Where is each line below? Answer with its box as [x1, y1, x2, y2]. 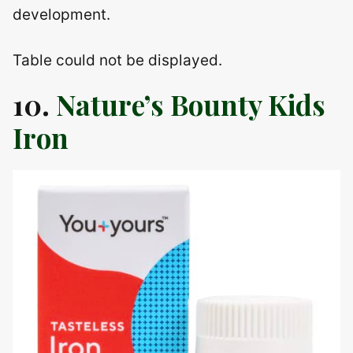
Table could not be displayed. [13, 51, 222, 69]
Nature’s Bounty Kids [56, 86, 325, 123]
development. [13, 5, 110, 24]
